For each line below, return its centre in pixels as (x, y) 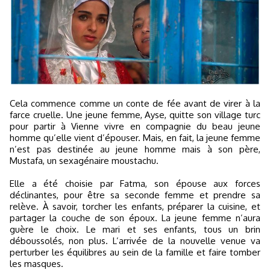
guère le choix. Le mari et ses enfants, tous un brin (135, 229)
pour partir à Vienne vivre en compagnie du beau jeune (135, 126)
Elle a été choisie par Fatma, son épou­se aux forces (135, 183)
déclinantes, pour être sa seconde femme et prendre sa (135, 195)
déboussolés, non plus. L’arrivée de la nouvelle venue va (135, 240)
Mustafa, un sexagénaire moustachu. (84, 160)
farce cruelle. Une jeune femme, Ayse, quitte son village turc (135, 115)
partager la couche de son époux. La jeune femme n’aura (135, 218)
